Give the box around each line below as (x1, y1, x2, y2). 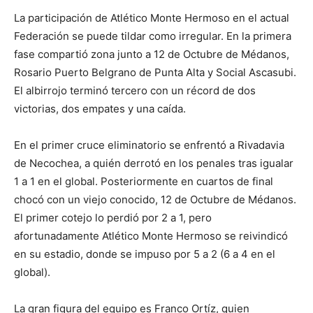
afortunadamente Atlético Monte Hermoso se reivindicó (14, 229, 288, 243)
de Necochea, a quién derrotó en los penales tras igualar (14, 156, 293, 170)
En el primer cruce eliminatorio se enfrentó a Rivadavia (14, 138, 284, 152)
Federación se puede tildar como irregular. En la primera (14, 29, 291, 43)
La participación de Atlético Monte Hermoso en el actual (14, 11, 289, 25)
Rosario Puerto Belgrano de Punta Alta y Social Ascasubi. (14, 66, 296, 80)
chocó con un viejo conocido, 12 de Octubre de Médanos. (14, 193, 296, 207)
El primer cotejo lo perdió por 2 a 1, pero (14, 211, 212, 225)
